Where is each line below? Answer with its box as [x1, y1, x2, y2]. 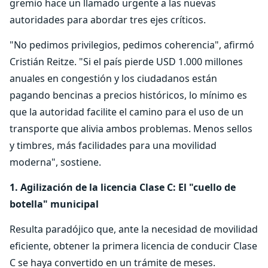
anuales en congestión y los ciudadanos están [10, 72, 217, 85]
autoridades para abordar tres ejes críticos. [10, 13, 206, 26]
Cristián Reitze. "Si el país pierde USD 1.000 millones [10, 55, 243, 68]
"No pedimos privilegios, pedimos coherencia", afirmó [10, 38, 254, 51]
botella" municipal [10, 197, 99, 211]
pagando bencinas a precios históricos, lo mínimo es [10, 89, 247, 102]
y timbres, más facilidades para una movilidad [10, 139, 217, 152]
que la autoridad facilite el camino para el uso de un [10, 105, 243, 118]
